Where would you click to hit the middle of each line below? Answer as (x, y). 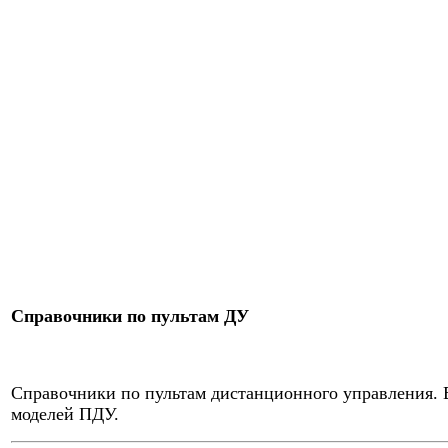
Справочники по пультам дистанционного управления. (224, 392)
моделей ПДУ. (65, 413)
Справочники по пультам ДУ (130, 316)
